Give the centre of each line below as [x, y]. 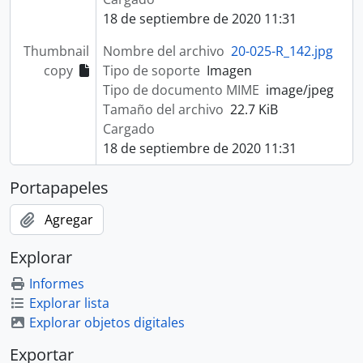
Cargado [128, 129]
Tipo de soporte [151, 70]
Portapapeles [59, 188]
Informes [57, 284]
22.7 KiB [254, 109]
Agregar [69, 220]
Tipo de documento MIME [181, 90]
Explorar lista [69, 303]
